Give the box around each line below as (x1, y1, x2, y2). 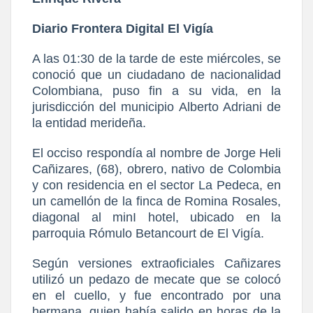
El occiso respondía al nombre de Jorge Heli (32, 145, 281, 160)
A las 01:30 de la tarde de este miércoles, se (32, 51, 281, 66)
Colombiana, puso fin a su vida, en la (32, 83, 281, 98)
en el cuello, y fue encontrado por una (32, 288, 281, 303)
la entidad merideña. (32, 115, 146, 130)
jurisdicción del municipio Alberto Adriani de (32, 99, 281, 114)
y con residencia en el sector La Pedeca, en (32, 177, 281, 192)
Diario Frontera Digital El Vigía (32, 21, 213, 36)
